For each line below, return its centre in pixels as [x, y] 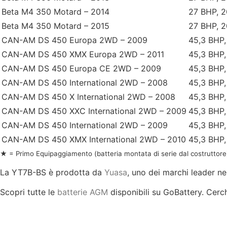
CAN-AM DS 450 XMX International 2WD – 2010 [94, 139]
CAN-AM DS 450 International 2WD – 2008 [85, 82]
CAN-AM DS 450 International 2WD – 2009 [85, 125]
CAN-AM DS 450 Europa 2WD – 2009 [74, 40]
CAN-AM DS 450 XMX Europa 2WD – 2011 [83, 54]
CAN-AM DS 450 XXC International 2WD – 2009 [94, 111]
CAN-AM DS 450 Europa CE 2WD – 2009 [81, 68]
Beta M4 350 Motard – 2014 [55, 11]
